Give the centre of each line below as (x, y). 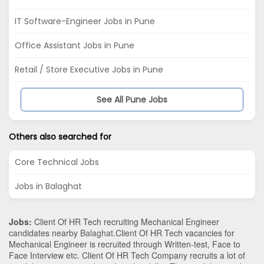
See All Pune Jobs (132, 99)
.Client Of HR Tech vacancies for (174, 232)
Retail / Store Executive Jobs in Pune (89, 69)
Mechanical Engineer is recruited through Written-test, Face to (125, 244)
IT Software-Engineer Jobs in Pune (85, 21)
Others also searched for (60, 136)
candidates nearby (44, 232)
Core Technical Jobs (57, 162)
